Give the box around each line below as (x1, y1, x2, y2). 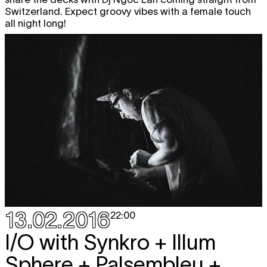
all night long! (5, 17, 66, 29)
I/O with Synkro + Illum (5, 229, 216, 254)
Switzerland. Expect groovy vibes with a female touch (5, 5, 251, 17)
